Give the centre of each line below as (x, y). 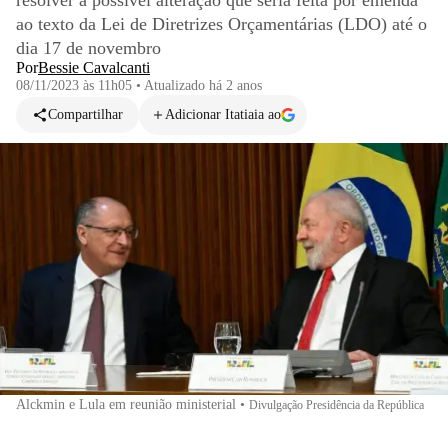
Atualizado (176, 85)
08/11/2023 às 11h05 (74, 85)
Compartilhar (85, 114)
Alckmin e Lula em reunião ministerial (126, 404)
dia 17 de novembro (91, 48)
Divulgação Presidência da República (336, 404)
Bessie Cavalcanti (94, 67)
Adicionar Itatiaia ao (223, 114)
